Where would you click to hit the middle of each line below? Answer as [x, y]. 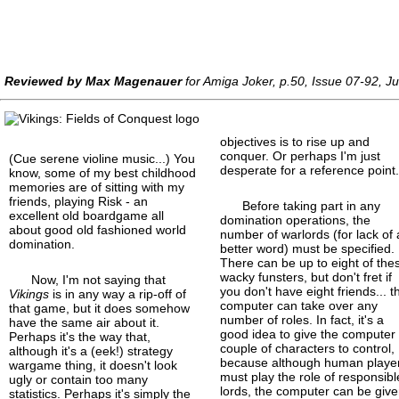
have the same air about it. [84, 322]
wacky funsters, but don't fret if [306, 277]
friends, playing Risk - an [78, 201]
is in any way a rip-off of [118, 293]
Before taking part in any [312, 205]
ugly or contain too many [78, 379]
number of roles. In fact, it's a [302, 319]
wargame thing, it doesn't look [93, 365]
